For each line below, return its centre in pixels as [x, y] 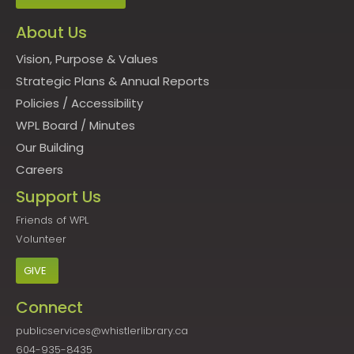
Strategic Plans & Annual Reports [113, 81]
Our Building [50, 148]
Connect [49, 308]
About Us [51, 33]
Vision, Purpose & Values [87, 59]
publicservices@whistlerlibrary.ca [102, 331]
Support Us [58, 197]
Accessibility [107, 104]
